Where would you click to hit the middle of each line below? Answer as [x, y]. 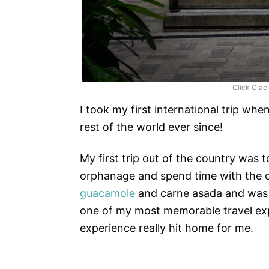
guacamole [107, 193]
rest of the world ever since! [151, 127]
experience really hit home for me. [167, 228]
